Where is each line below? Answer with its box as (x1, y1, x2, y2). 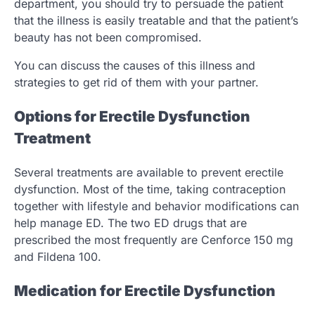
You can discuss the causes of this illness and (14, 58, 255, 73)
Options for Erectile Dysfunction (14, 108, 250, 126)
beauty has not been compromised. (14, 30, 202, 45)
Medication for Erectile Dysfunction (14, 281, 276, 300)
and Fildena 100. (14, 249, 101, 264)
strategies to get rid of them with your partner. (14, 75, 259, 90)
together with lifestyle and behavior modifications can (14, 198, 299, 213)
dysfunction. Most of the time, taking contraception (14, 181, 285, 196)
